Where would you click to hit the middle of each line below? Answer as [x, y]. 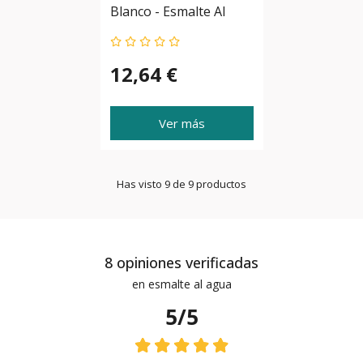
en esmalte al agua [181, 284]
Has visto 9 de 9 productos [181, 184]
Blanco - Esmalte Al [167, 11]
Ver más [181, 123]
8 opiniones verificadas [181, 262]
